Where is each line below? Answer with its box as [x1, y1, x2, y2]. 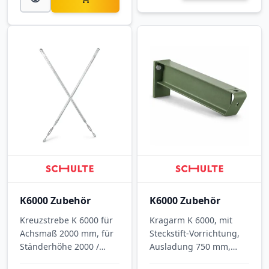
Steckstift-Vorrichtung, [150, 227, 240, 239]
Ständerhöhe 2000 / [20, 240, 99, 252]
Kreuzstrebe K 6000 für [20, 214, 113, 226]
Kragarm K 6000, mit [150, 214, 233, 226]
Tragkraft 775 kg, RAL [150, 253, 235, 265]
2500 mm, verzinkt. [20, 253, 96, 265]
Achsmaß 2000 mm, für [20, 227, 113, 239]
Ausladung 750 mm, [150, 240, 231, 252]
